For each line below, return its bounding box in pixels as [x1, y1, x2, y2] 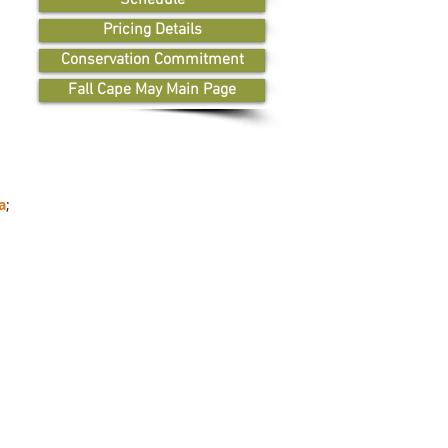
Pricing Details [102, 20, 202, 40]
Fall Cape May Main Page [68, 80, 236, 100]
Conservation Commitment [60, 50, 244, 70]
